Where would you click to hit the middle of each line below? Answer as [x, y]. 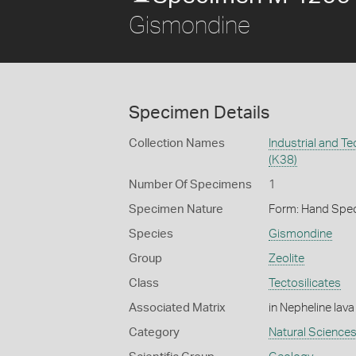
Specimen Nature [176, 209]
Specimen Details [199, 113]
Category [154, 333]
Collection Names [177, 143]
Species [151, 234]
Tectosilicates [304, 283]
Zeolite [286, 259]
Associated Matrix [177, 308]
